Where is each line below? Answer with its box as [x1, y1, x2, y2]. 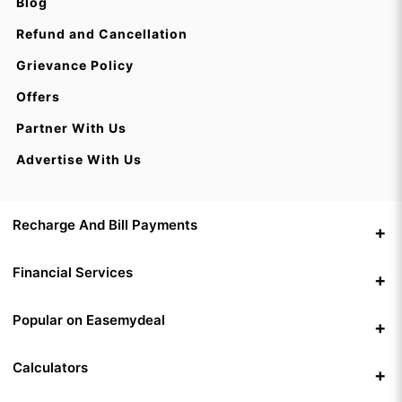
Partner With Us [15, 120, 127, 136]
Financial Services [13, 264, 133, 282]
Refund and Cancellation [15, 26, 188, 42]
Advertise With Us [15, 152, 142, 168]
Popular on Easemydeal [13, 311, 165, 329]
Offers [15, 89, 60, 105]
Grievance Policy [15, 57, 134, 74]
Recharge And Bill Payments [13, 216, 197, 234]
